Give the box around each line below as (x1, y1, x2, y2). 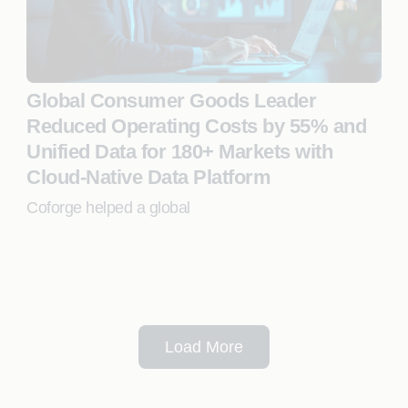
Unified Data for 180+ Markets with (26, 140, 333, 163)
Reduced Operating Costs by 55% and (26, 115, 367, 138)
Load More (165, 338, 243, 356)
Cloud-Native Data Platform (26, 166, 271, 189)
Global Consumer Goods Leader (26, 89, 317, 112)
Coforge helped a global (26, 199, 190, 217)
